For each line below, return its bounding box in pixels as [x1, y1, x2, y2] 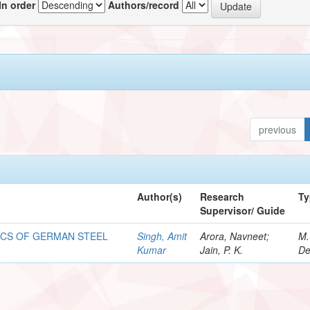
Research [200, 189, 245, 203]
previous [259, 122, 297, 136]
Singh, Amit [137, 228, 188, 243]
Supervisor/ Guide [200, 203, 286, 217]
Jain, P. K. [200, 242, 244, 257]
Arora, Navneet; [200, 228, 270, 243]
